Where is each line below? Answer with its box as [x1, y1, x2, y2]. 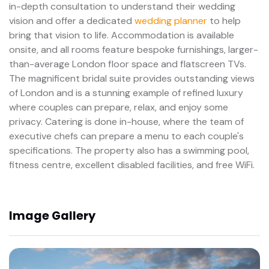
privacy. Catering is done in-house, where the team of [9, 115, 244, 128]
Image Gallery [9, 208, 95, 225]
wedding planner [134, 14, 207, 27]
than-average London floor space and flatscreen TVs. [9, 57, 246, 70]
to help [207, 14, 241, 27]
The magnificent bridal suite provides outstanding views [9, 71, 255, 85]
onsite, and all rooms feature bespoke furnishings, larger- [9, 43, 258, 56]
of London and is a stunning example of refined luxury [9, 86, 243, 99]
